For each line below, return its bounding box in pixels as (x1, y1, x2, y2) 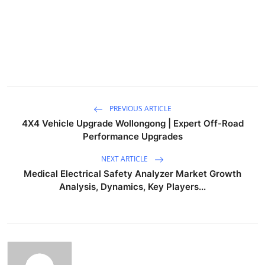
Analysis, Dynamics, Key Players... (59, 180, 206, 192)
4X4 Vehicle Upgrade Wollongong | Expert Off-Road (21, 117, 244, 129)
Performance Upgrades (82, 130, 183, 142)
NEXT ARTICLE (101, 153, 150, 164)
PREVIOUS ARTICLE (108, 103, 172, 114)
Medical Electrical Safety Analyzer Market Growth (24, 167, 241, 179)
